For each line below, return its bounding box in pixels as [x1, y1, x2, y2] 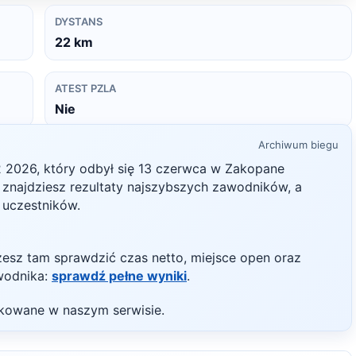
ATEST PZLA [55, 82, 116, 95]
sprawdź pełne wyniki [52, 268, 187, 284]
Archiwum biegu [258, 138, 339, 151]
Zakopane [225, 161, 284, 176]
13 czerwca [138, 161, 207, 176]
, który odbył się [37, 161, 138, 176]
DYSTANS [55, 15, 103, 28]
